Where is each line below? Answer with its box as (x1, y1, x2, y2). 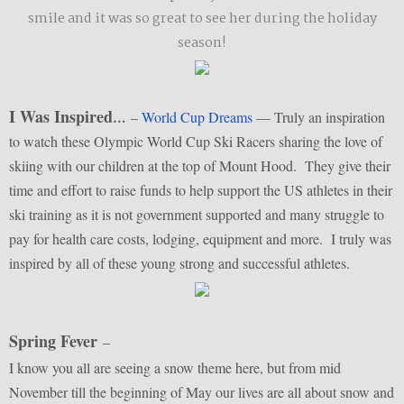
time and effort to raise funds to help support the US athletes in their (9, 180, 392, 200)
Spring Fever (9, 329, 97, 353)
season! (178, 32, 226, 55)
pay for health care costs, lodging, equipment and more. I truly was (9, 229, 391, 249)
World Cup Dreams (142, 107, 252, 127)
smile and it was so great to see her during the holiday (27, 8, 377, 31)
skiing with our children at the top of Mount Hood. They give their (9, 156, 390, 176)
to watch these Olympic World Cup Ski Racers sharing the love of (9, 132, 382, 151)
